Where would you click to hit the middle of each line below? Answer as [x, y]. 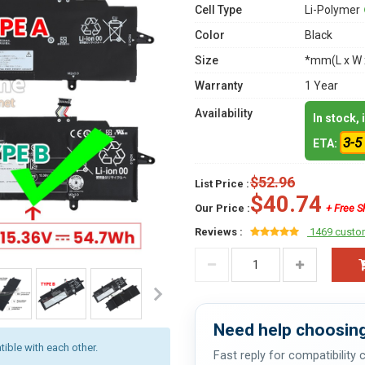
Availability [224, 113]
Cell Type [218, 10]
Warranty [219, 86]
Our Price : [222, 208]
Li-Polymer [332, 10]
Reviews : [219, 232]
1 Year [321, 86]
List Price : [222, 184]
